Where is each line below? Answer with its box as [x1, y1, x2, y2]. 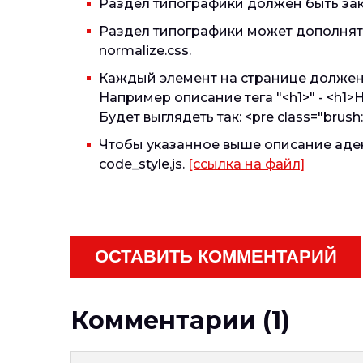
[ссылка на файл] [188, 156, 305, 172]
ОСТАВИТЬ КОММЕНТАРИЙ [95, 246, 337, 267]
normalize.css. [99, 43, 191, 58]
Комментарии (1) [70, 305, 290, 335]
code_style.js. [99, 156, 188, 172]
